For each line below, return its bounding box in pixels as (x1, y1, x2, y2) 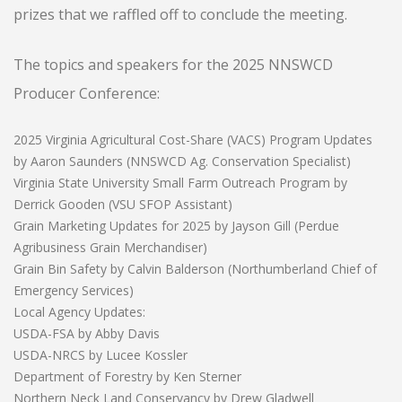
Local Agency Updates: (13, 303, 145, 320)
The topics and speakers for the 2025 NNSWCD (13, 55, 333, 74)
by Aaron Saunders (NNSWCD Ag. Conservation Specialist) (13, 153, 351, 170)
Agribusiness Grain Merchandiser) (13, 239, 207, 256)
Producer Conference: (13, 83, 160, 103)
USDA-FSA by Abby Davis (13, 325, 160, 342)
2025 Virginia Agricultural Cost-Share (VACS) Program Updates (13, 131, 372, 148)
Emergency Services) (13, 282, 134, 299)
